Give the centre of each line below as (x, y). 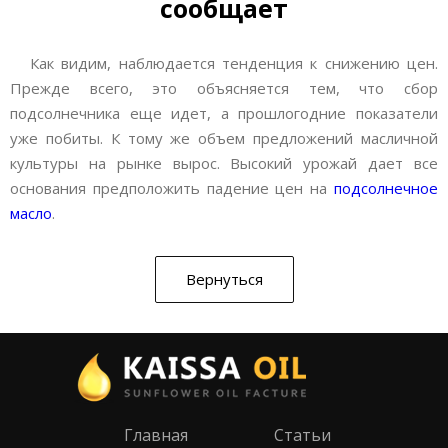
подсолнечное (386, 188)
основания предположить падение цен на (172, 188)
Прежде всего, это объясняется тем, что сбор (224, 88)
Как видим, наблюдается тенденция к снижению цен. (234, 63)
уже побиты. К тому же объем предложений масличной (224, 138)
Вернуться (224, 279)
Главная (156, 435)
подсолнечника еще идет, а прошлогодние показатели (224, 113)
